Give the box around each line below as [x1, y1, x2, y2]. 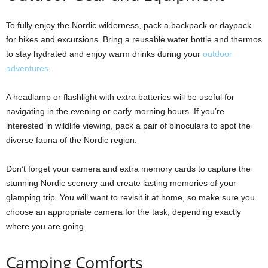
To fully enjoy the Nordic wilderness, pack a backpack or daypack [6, 20, 251, 30]
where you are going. [6, 221, 86, 231]
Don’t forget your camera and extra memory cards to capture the [6, 163, 251, 173]
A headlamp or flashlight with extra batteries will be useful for [6, 92, 234, 102]
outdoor [203, 48, 232, 59]
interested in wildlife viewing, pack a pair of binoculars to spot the [6, 120, 251, 130]
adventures [6, 63, 48, 73]
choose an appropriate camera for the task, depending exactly [6, 206, 241, 217]
